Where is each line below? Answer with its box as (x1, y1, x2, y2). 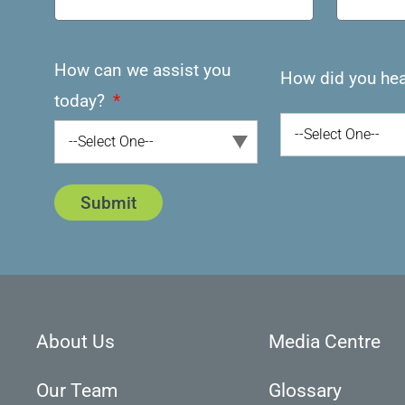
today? (54, 90, 109, 112)
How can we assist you (54, 60, 231, 81)
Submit (80, 192, 137, 213)
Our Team (36, 380, 118, 402)
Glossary (268, 380, 342, 402)
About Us (36, 331, 115, 353)
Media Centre (268, 331, 381, 353)
